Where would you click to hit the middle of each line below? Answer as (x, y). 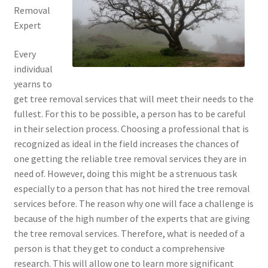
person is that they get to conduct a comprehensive (119, 249)
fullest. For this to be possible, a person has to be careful (130, 114)
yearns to (33, 84)
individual (33, 69)
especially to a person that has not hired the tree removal (132, 189)
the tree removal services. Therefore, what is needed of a (129, 234)
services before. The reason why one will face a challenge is (133, 204)
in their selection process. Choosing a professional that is (131, 129)
